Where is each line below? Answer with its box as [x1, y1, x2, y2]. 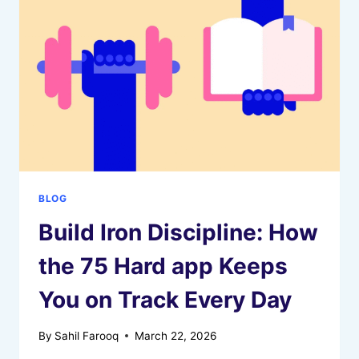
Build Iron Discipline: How [38, 219, 318, 247]
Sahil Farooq [54, 329, 119, 342]
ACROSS [107, 20, 157, 34]
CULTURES [107, 37, 169, 50]
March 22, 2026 [135, 329, 217, 342]
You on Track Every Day [38, 286, 292, 314]
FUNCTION [107, 3, 169, 17]
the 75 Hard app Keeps [38, 252, 288, 280]
